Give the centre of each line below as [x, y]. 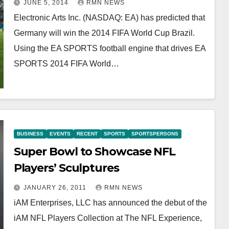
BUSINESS [30, 133]
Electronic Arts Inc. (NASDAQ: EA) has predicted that [109, 17]
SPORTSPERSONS [155, 133]
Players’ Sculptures [66, 168]
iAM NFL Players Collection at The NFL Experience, [108, 218]
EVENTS [60, 133]
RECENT [87, 133]
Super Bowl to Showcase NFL [95, 151]
